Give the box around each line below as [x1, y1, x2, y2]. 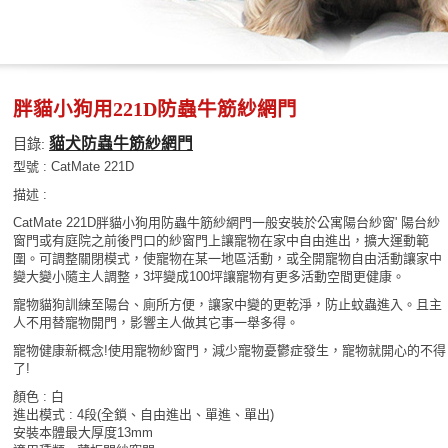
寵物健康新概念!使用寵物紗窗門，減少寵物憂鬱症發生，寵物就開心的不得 [13, 343, 446, 358]
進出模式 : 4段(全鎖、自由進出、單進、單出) [13, 407, 274, 422]
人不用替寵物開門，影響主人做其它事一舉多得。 [13, 315, 299, 330]
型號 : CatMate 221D [13, 159, 134, 174]
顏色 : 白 [13, 389, 64, 404]
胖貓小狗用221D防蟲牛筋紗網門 [13, 99, 297, 120]
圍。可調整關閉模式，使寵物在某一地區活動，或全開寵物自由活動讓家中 [13, 251, 442, 266]
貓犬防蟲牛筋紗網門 [49, 135, 193, 152]
